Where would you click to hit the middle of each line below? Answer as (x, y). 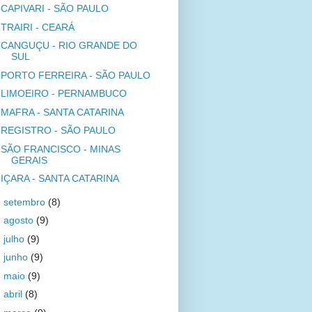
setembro (25, 202)
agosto (19, 220)
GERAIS (29, 160)
